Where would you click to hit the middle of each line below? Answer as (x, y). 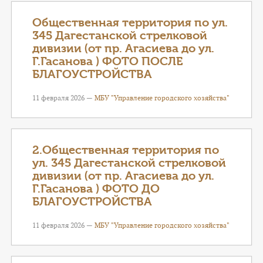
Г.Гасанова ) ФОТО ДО (96, 189)
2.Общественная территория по (126, 150)
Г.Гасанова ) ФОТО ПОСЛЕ (108, 61)
